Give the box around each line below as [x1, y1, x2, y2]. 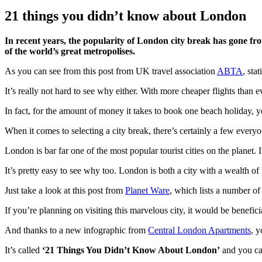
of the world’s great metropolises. [5, 46, 135, 56]
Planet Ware [125, 185, 170, 195]
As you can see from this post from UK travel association [5, 65, 217, 76]
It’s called [5, 244, 40, 255]
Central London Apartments [148, 225, 251, 235]
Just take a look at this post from [5, 185, 125, 195]
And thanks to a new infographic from [5, 225, 148, 235]
